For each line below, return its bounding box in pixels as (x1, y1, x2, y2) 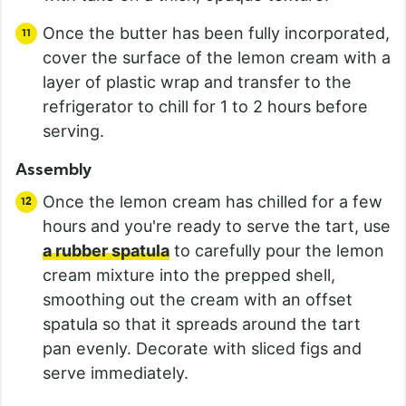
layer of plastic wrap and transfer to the (43, 72, 352, 92)
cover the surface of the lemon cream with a (43, 48, 391, 68)
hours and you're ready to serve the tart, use (43, 217, 391, 237)
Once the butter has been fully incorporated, (43, 24, 390, 43)
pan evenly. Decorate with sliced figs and (43, 339, 362, 359)
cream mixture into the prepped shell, (43, 266, 335, 285)
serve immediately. (43, 363, 188, 383)
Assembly (15, 162, 92, 179)
